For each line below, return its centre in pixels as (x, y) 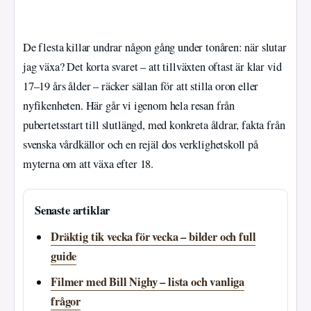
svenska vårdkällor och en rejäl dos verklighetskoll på (141, 144)
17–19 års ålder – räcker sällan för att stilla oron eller (141, 86)
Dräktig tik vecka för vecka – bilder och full (153, 237)
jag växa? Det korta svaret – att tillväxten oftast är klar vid (152, 67)
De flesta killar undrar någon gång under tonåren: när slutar (155, 47)
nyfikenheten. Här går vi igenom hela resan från (129, 106)
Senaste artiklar (73, 211)
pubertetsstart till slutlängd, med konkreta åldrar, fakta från (154, 125)
